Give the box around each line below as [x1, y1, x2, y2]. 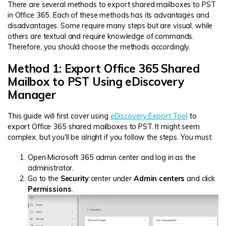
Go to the [28, 174, 61, 184]
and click [185, 174, 215, 184]
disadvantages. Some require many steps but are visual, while [8, 21, 213, 30]
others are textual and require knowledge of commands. [8, 31, 194, 41]
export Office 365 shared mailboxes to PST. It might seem [8, 122, 200, 132]
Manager [8, 87, 56, 102]
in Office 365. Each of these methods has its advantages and [8, 10, 209, 20]
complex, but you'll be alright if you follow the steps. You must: [8, 133, 213, 142]
